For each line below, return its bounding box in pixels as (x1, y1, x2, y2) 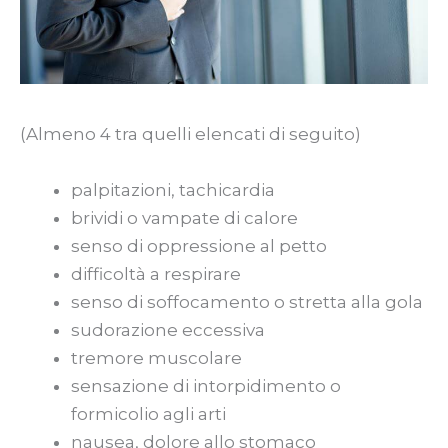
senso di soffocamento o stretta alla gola (71, 291, 423, 312)
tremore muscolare (71, 347, 242, 368)
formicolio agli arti (71, 403, 226, 424)
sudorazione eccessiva (71, 319, 265, 340)
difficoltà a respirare (71, 263, 241, 284)
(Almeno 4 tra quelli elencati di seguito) (20, 124, 361, 145)
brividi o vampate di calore (71, 207, 298, 228)
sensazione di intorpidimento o (71, 375, 341, 396)
